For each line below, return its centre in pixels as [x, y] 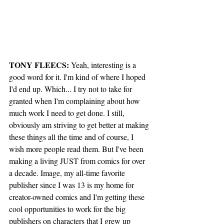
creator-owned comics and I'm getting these [78, 196]
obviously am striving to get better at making [80, 124]
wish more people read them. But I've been [77, 148]
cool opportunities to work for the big [68, 208]
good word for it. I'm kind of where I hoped [78, 76]
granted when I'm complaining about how [75, 100]
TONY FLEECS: [39, 64]
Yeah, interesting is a [103, 64]
